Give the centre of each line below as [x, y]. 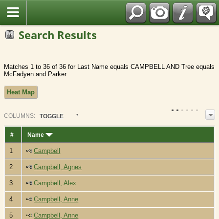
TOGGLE [51, 116]
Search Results [58, 35]
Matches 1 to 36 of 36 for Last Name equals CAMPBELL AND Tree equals [109, 67]
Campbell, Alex [55, 183]
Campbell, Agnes [58, 167]
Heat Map [21, 92]
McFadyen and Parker [35, 74]
